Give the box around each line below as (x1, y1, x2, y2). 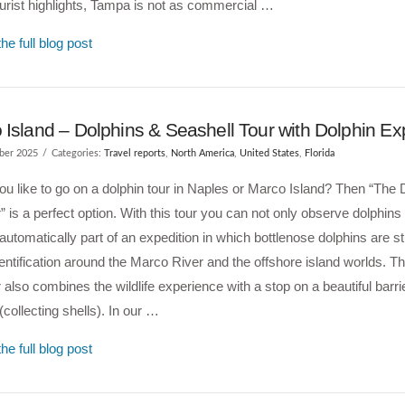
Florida (304, 148, 334, 158)
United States (239, 148, 299, 158)
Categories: (51, 148, 104, 158)
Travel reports (103, 148, 165, 158)
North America (170, 148, 234, 158)
